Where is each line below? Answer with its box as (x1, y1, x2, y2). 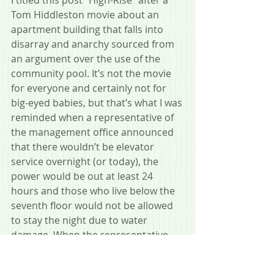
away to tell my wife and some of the (11, 257, 180, 271)
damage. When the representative (11, 228, 171, 242)
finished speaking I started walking (11, 242, 171, 256)
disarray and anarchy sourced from (11, 37, 177, 51)
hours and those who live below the (11, 183, 177, 198)
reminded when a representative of (11, 110, 176, 124)
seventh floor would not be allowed (11, 198, 176, 212)
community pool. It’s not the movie (11, 66, 174, 80)
